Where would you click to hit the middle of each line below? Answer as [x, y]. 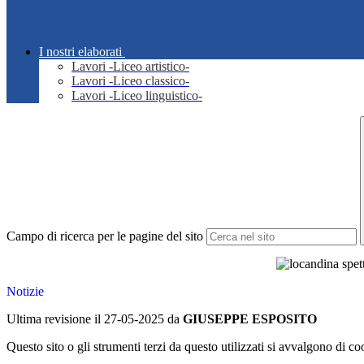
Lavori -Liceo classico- [130, 81]
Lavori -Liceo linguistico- [137, 96]
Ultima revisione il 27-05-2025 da [95, 319]
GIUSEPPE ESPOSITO [250, 319]
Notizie [25, 292]
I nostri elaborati [80, 52]
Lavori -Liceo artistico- [130, 67]
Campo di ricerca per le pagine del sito [105, 236]
